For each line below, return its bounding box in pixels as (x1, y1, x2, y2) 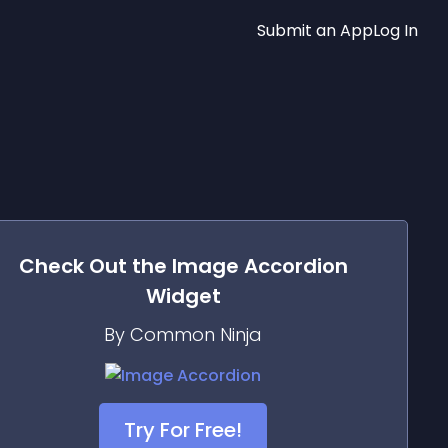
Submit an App (257, 18, 373, 42)
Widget (145, 282, 221, 310)
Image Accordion (171, 252, 348, 280)
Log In (373, 18, 418, 42)
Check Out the (18, 252, 172, 280)
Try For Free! (124, 416, 242, 444)
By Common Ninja (104, 322, 262, 347)
